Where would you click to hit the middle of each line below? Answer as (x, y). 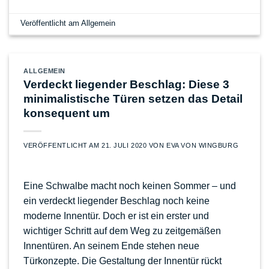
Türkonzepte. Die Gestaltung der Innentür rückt (122, 261)
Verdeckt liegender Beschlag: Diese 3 (126, 85)
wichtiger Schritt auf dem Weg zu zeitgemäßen (122, 231)
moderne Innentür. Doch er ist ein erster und (116, 216)
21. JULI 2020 (124, 146)
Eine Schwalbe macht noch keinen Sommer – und (130, 186)
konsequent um (67, 113)
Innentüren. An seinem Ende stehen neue (111, 246)
